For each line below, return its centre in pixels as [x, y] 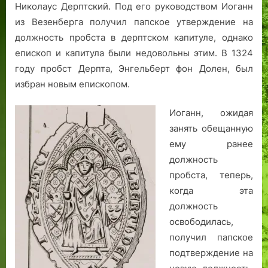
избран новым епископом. [72, 84]
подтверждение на [211, 253]
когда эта [211, 191]
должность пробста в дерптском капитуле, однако [134, 37]
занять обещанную [211, 129]
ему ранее [211, 144]
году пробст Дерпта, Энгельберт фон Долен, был [134, 68]
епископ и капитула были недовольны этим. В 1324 [134, 53]
